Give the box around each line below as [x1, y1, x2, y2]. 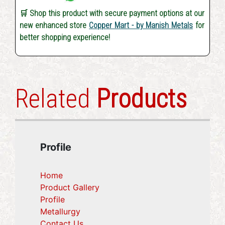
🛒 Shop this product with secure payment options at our [19, 8, 204, 18]
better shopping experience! [19, 32, 110, 42]
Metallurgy [40, 206, 80, 216]
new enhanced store [19, 20, 89, 30]
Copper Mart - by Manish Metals [89, 20, 193, 30]
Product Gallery [40, 182, 99, 192]
